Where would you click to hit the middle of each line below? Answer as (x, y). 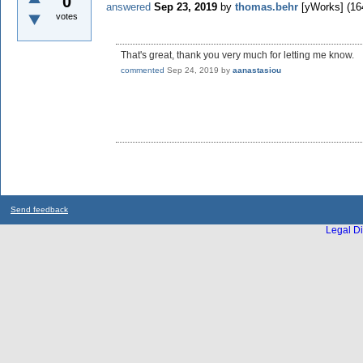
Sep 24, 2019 (193, 70)
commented (143, 70)
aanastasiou (257, 70)
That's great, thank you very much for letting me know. (237, 56)
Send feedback (39, 210)
